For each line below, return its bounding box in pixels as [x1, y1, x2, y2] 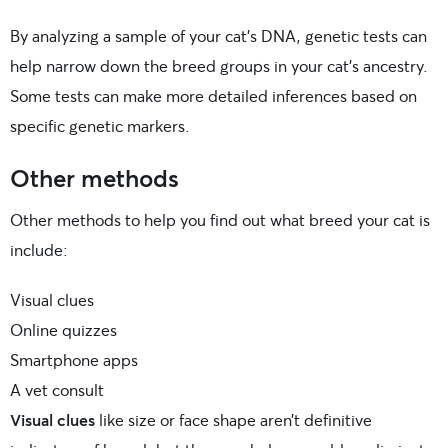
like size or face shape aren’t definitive [95, 408, 372, 430]
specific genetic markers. [10, 114, 190, 136]
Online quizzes [10, 318, 117, 340]
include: [10, 238, 68, 260]
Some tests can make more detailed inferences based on [10, 84, 417, 106]
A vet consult [10, 378, 104, 400]
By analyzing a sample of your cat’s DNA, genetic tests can [10, 24, 427, 46]
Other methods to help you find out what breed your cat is [10, 208, 430, 230]
